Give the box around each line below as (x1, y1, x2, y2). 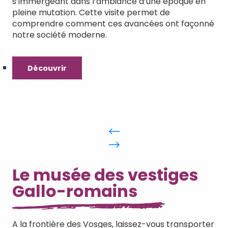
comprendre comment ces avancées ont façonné (12, 18, 214, 30)
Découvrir (27, 63, 67, 73)
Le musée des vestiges (12, 163, 198, 186)
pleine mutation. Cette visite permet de (12, 7, 170, 19)
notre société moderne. (12, 29, 107, 41)
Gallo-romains (12, 179, 137, 203)
